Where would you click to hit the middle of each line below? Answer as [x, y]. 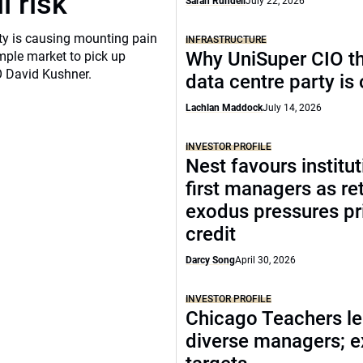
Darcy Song [211, 260]
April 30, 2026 [266, 260]
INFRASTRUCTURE [226, 40]
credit [211, 234]
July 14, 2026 [293, 108]
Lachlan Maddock [224, 108]
